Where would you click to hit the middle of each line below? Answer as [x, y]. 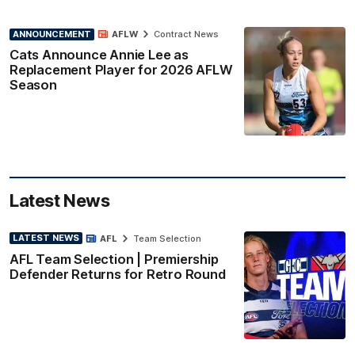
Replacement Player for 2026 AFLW [121, 70]
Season [33, 85]
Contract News [186, 34]
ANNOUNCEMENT [52, 34]
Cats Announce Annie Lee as [99, 55]
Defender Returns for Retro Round [118, 274]
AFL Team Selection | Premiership [114, 259]
